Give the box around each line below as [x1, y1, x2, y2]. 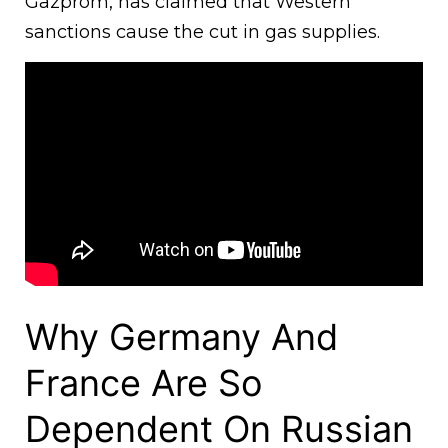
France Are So [25, 360, 262, 405]
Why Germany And [25, 314, 338, 359]
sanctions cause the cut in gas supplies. [25, 20, 380, 43]
